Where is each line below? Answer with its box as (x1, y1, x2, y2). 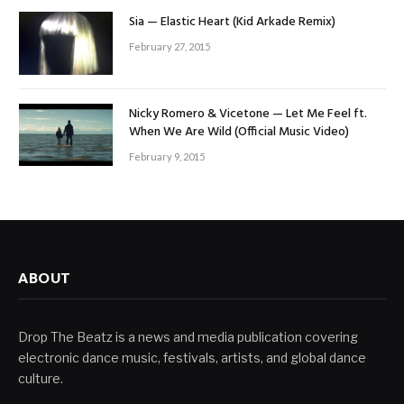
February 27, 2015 (129, 41, 210, 53)
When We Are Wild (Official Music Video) (129, 121, 349, 142)
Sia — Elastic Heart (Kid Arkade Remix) (129, 12, 335, 33)
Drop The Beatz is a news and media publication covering (18, 328, 358, 344)
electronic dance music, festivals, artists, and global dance (18, 349, 366, 365)
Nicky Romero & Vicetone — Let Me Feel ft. (129, 103, 367, 124)
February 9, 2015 (129, 150, 205, 162)
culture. (18, 370, 63, 386)
